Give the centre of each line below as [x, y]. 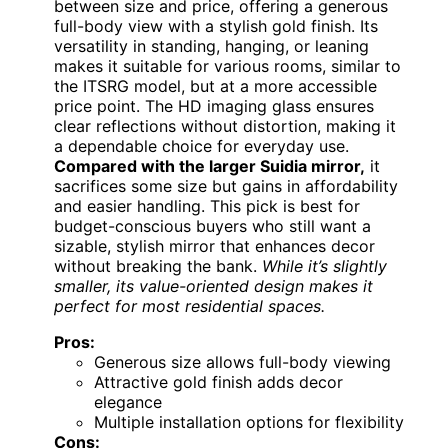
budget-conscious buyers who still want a [212, 226]
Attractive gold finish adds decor [218, 382]
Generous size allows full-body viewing [242, 362]
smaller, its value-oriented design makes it [213, 286]
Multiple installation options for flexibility [249, 422]
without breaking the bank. [158, 266]
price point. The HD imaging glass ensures [214, 106]
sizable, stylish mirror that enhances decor [214, 246]
